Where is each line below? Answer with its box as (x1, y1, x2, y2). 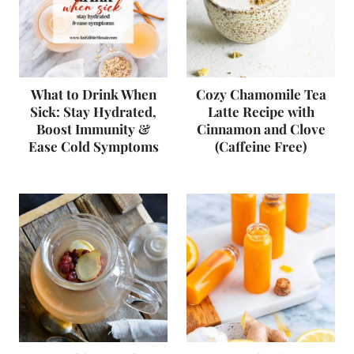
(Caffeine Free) (215, 137, 307, 155)
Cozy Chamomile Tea (195, 85, 326, 103)
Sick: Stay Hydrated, (30, 103, 156, 120)
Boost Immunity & (36, 120, 150, 137)
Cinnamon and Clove (196, 120, 326, 137)
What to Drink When (30, 85, 156, 103)
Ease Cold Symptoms (28, 137, 159, 155)
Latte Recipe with (207, 103, 314, 120)
